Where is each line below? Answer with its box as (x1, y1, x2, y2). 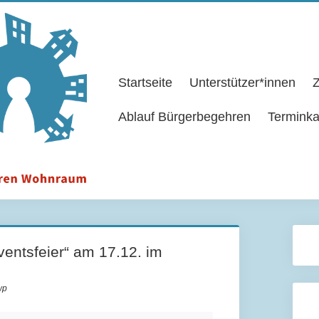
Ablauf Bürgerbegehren (118, 110, 251, 125)
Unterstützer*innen (189, 75, 296, 90)
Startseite (118, 75, 172, 90)
